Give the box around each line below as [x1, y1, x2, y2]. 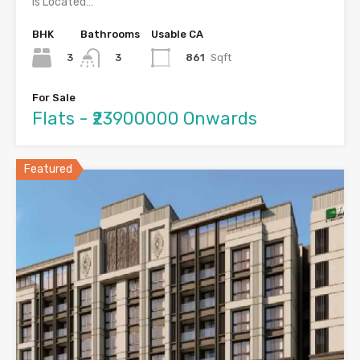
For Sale [32, 92, 76, 104]
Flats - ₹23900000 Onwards [32, 108, 257, 130]
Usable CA [151, 27, 203, 40]
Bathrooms [80, 27, 140, 40]
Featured [24, 162, 72, 177]
